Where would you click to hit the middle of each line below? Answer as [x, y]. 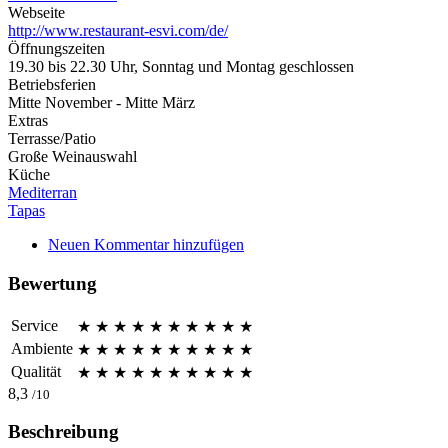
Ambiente [42, 348]
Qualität [36, 371]
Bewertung [52, 283]
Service [34, 325]
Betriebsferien [52, 85]
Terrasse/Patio [52, 139]
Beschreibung [63, 432]
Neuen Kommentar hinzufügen [146, 245]
